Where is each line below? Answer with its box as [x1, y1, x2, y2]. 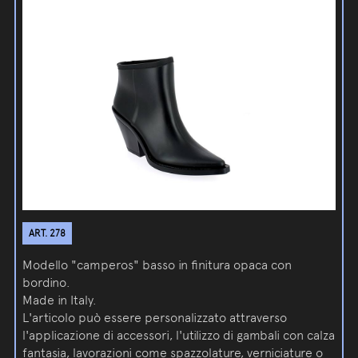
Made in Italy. [22, 292, 97, 308]
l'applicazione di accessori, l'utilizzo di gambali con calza [22, 328, 336, 344]
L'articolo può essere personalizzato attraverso [22, 310, 288, 326]
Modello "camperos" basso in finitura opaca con [22, 257, 292, 273]
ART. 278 [29, 228, 66, 240]
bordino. [22, 275, 71, 291]
